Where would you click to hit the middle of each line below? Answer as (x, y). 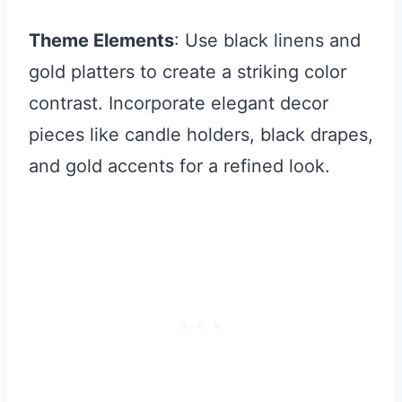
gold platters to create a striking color (188, 71)
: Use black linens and (267, 40)
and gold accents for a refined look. (179, 166)
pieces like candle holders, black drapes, (201, 134)
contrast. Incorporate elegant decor (179, 103)
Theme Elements (101, 40)
